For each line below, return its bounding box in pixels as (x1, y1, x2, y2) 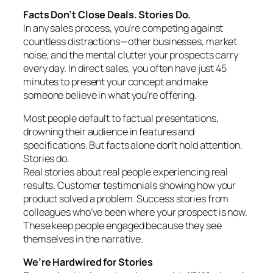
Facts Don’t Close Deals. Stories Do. (23, 7, 191, 21)
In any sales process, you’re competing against (23, 21, 224, 35)
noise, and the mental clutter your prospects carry (23, 48, 238, 62)
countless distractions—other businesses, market (23, 34, 238, 48)
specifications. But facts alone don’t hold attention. (23, 138, 243, 152)
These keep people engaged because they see (23, 219, 222, 233)
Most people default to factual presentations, (23, 112, 219, 126)
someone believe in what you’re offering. (23, 88, 197, 102)
